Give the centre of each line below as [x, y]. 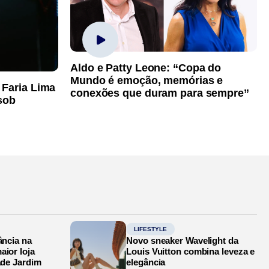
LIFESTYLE [151, 229]
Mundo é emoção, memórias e [147, 80]
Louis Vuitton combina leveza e [191, 251]
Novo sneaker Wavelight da [182, 240]
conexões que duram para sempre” [160, 93]
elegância [146, 262]
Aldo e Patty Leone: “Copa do [146, 68]
